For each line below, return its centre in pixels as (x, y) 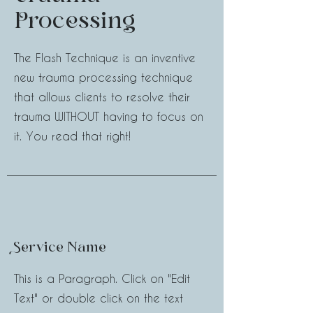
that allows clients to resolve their (102, 97)
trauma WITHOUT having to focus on (109, 116)
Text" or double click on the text (99, 298)
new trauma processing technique (103, 77)
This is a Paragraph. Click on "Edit (102, 278)
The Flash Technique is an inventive (105, 58)
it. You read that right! (74, 136)
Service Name (60, 247)
